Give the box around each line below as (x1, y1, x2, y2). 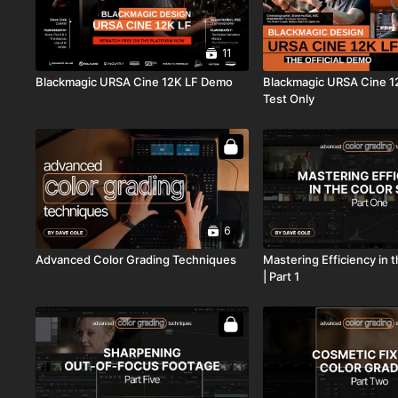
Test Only (263, 92, 315, 107)
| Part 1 (263, 268, 300, 283)
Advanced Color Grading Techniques (36, 251, 237, 267)
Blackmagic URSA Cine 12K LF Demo (36, 75, 234, 90)
